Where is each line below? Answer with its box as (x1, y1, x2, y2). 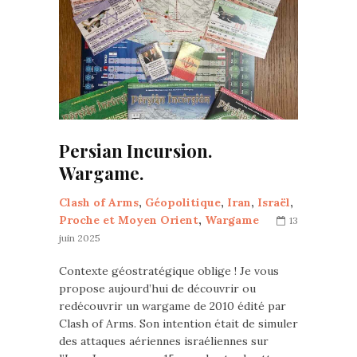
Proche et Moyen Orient (59, 212, 198, 227)
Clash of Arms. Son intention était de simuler (59, 316, 298, 331)
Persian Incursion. (59, 138, 212, 163)
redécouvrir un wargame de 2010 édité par (59, 298, 286, 313)
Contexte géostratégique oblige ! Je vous (59, 263, 279, 278)
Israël (257, 194, 290, 210)
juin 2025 (59, 231, 100, 244)
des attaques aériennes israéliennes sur (59, 333, 269, 348)
